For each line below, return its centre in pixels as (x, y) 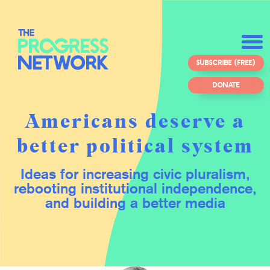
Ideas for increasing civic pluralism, (135, 175)
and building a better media (135, 204)
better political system (135, 146)
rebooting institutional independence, (135, 190)
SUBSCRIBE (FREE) (226, 62)
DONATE (226, 84)
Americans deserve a (135, 121)
